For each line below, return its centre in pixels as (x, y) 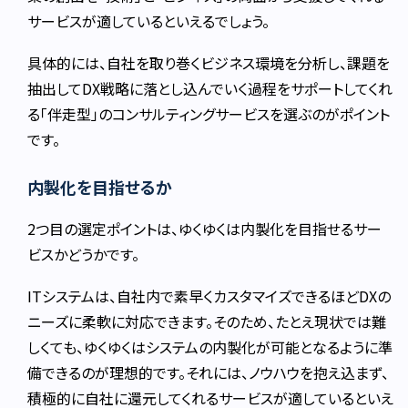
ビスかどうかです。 (84, 254)
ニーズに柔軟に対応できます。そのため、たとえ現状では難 (207, 321)
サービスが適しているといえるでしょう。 (149, 20)
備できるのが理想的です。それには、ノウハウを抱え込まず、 (209, 372)
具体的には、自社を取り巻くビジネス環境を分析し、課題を (209, 62)
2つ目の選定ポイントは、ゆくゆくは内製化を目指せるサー (205, 228)
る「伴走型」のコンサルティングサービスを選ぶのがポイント (209, 113)
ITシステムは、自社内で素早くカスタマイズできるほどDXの (209, 296)
